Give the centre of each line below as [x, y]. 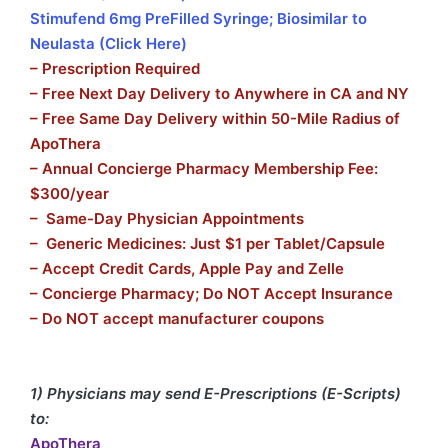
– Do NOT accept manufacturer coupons [177, 319]
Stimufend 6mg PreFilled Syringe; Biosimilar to [198, 19]
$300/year [69, 194]
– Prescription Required [115, 69]
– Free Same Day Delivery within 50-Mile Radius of [215, 119]
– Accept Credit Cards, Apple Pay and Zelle [187, 269]
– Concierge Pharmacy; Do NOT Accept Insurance [211, 294]
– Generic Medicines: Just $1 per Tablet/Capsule [207, 244]
